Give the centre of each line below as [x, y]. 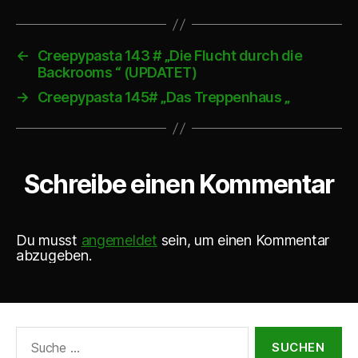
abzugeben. [54, 255]
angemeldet [119, 240]
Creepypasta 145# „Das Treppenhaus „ [163, 97]
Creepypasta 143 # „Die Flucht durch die [170, 56]
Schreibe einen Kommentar [179, 184]
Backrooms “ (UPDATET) [117, 72]
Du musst [49, 240]
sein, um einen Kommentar [243, 240]
